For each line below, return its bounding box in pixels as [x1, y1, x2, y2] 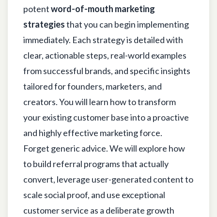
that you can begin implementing [65, 18, 189, 30]
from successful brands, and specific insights [23, 65, 190, 76]
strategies [23, 18, 65, 30]
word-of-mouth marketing [51, 3, 155, 14]
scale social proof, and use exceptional [23, 189, 165, 200]
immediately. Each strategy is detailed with [23, 34, 183, 45]
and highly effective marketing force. [23, 127, 162, 138]
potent [23, 3, 51, 14]
